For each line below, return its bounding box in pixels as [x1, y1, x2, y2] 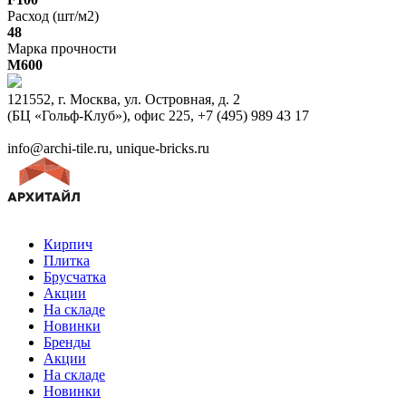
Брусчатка [43, 269, 106, 285]
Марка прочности [7, 41, 117, 57]
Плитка [43, 253, 90, 269]
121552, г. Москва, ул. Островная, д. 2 [7, 92, 240, 108]
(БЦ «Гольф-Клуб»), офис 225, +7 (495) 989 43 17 [7, 108, 309, 124]
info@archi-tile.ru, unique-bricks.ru [7, 140, 209, 157]
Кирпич [43, 237, 92, 253]
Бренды [43, 334, 91, 351]
